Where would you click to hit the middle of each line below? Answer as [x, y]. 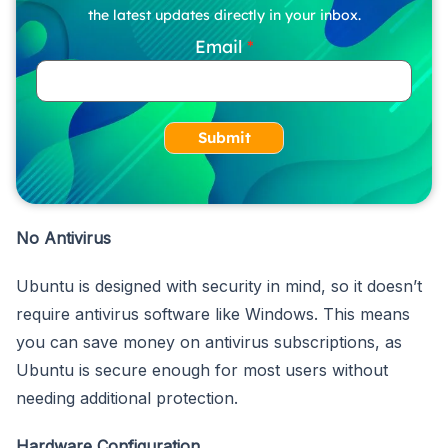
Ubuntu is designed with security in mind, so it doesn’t [219, 285]
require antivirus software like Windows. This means [213, 313]
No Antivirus [63, 237]
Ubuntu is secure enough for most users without [202, 369]
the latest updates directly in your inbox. [224, 14]
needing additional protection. [127, 397]
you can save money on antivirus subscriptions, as [209, 341]
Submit [224, 137]
